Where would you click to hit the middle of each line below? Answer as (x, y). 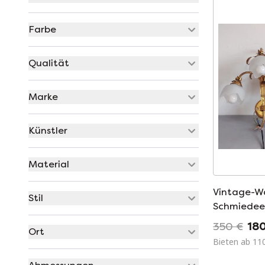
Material (49, 164)
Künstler (48, 130)
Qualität (49, 63)
